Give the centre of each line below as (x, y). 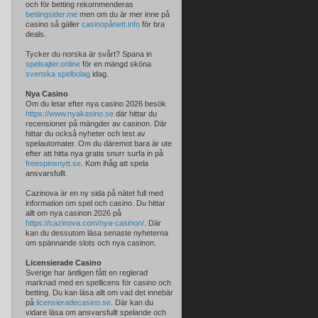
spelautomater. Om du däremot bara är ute (99, 143)
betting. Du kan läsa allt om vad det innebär (99, 292)
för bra (152, 24)
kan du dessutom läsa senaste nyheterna (97, 233)
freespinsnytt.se (53, 163)
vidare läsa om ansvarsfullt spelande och (96, 312)
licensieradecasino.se (73, 302)
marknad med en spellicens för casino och (98, 283)
